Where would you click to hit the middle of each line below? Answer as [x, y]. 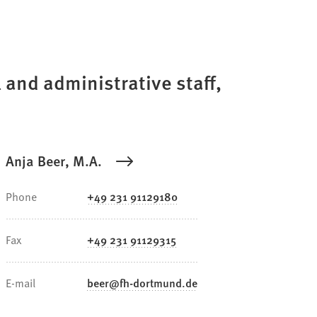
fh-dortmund [151, 282]
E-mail [21, 282]
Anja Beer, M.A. [54, 160]
